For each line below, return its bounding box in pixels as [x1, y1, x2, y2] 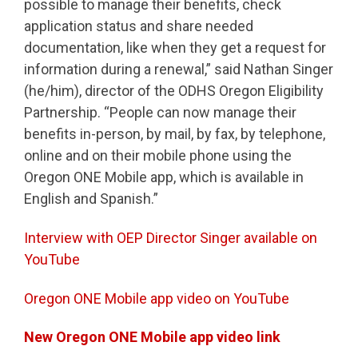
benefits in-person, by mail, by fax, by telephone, [24, 125, 325, 143]
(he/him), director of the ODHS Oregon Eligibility [24, 82, 324, 100]
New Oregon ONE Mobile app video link [24, 328, 280, 346]
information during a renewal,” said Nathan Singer [24, 61, 333, 78]
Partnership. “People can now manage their [24, 104, 296, 121]
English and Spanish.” [24, 190, 158, 208]
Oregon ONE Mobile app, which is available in [24, 169, 304, 186]
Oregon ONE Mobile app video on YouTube [24, 289, 289, 307]
